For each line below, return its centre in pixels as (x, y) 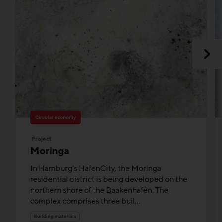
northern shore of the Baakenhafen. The (99, 190)
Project (41, 139)
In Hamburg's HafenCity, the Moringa (96, 168)
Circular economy (55, 117)
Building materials (55, 216)
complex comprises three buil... (85, 201)
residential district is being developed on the (109, 179)
